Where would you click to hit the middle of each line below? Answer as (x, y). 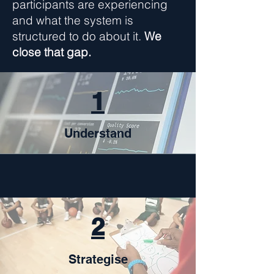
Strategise (98, 259)
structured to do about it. (78, 36)
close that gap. (52, 52)
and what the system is (73, 20)
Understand (98, 133)
